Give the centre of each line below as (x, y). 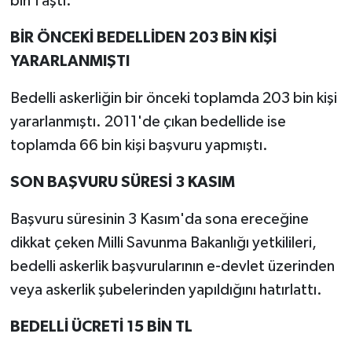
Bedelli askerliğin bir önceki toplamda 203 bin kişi (173, 98)
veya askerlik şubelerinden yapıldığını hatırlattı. (166, 290)
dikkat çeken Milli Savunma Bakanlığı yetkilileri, (163, 242)
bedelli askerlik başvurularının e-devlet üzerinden (172, 266)
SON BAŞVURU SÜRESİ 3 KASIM (122, 182)
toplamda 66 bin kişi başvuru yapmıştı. (139, 145)
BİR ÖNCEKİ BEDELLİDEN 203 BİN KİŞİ (143, 37)
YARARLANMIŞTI (70, 61)
